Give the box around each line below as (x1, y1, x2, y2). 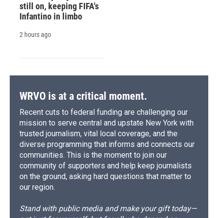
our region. (19, 182, 55, 192)
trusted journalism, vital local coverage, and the (19, 129, 178, 139)
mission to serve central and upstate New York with (19, 118, 194, 128)
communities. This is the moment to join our (19, 150, 167, 160)
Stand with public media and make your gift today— (19, 204, 197, 214)
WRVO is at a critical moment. (19, 90, 147, 103)
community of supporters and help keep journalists (19, 161, 192, 171)
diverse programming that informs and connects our (19, 140, 195, 149)
